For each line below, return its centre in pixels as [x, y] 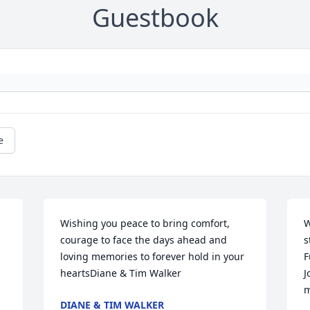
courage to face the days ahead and [144, 240]
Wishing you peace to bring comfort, [145, 224]
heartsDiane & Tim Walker [121, 273]
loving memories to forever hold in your [153, 257]
